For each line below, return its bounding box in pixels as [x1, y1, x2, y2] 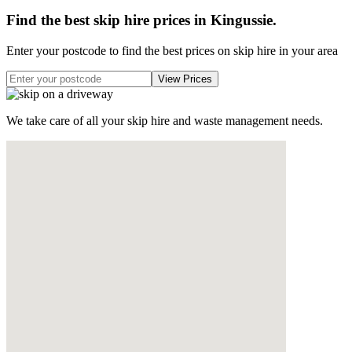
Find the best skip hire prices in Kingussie [6, 12, 273, 29]
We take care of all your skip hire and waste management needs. [6, 113, 323, 127]
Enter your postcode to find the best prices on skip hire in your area [6, 43, 338, 57]
